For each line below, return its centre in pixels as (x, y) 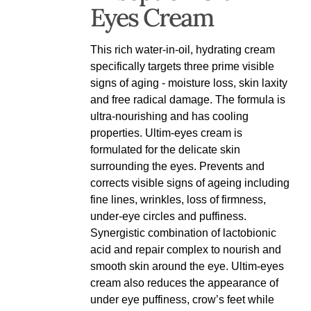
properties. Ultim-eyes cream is (167, 133)
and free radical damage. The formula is (188, 99)
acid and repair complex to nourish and (186, 249)
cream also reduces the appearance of (185, 283)
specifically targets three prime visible (183, 66)
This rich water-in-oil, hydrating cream (183, 49)
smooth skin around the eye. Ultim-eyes (187, 266)
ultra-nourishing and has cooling (170, 116)
